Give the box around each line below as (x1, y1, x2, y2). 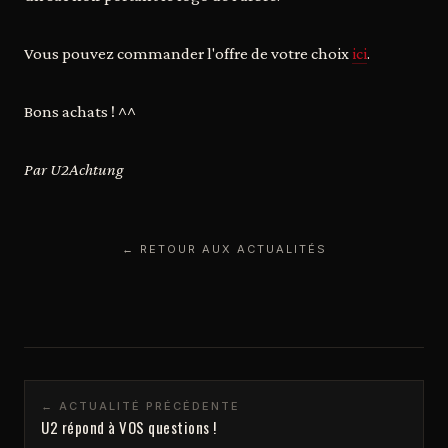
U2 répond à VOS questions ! (41, 416, 217, 438)
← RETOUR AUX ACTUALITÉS (121, 242, 327, 256)
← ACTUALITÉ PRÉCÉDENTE (41, 399, 240, 413)
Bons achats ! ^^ (24, 102, 136, 121)
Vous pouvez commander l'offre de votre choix (24, 44, 352, 63)
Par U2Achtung (24, 160, 124, 179)
